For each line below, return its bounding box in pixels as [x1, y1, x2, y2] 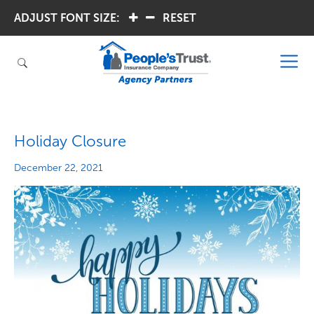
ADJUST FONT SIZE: [14, 11, 120, 25]
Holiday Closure [14, 132, 126, 151]
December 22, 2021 [14, 162, 103, 174]
